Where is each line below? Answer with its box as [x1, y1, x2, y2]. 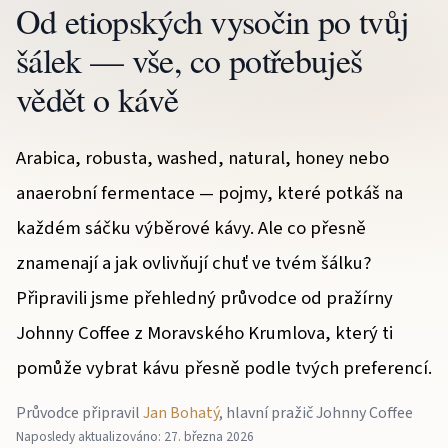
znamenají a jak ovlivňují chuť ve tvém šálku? [16, 249, 371, 276]
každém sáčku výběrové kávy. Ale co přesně [16, 214, 366, 241]
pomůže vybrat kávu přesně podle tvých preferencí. [16, 354, 432, 381]
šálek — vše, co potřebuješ [16, 36, 363, 83]
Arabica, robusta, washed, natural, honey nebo [16, 144, 389, 171]
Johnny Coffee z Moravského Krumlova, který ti [16, 319, 393, 346]
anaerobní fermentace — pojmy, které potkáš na [16, 179, 403, 206]
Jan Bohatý [143, 401, 219, 424]
